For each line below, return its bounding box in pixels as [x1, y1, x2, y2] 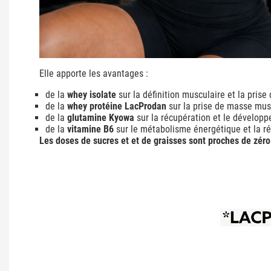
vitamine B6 [67, 123, 114, 135]
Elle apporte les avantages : [39, 67, 148, 79]
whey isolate [67, 88, 116, 100]
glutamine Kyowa [67, 111, 134, 123]
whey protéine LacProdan [67, 100, 166, 112]
